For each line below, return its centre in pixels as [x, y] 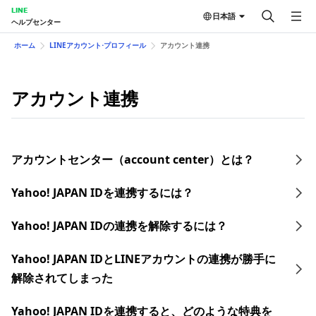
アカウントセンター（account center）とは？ [133, 159]
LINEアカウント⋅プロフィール [98, 45]
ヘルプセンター [36, 22]
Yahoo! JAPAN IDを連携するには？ [102, 193]
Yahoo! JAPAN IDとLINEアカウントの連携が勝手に [144, 259]
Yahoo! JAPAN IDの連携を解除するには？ [119, 226]
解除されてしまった [62, 278]
